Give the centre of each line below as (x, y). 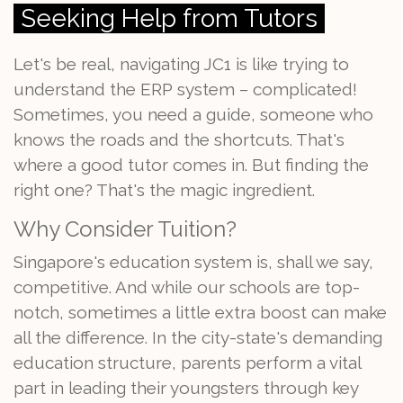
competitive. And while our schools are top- (187, 287)
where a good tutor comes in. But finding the (191, 165)
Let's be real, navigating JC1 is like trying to (181, 64)
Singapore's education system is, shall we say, (193, 262)
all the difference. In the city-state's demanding (198, 337)
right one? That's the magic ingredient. (164, 190)
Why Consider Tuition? (125, 229)
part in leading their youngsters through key (186, 388)
